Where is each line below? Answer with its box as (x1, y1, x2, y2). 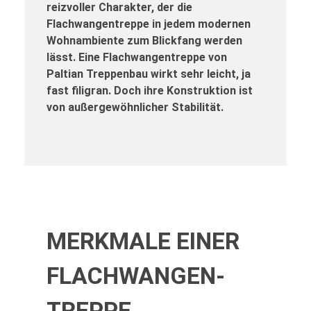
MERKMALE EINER (47, 227, 239, 255)
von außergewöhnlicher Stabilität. (47, 100, 224, 114)
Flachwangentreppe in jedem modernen (47, 17, 251, 31)
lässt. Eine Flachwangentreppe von (47, 50, 227, 64)
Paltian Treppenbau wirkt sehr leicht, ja (47, 67, 251, 81)
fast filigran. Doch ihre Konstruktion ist (47, 83, 253, 97)
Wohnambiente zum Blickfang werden (47, 33, 242, 47)
